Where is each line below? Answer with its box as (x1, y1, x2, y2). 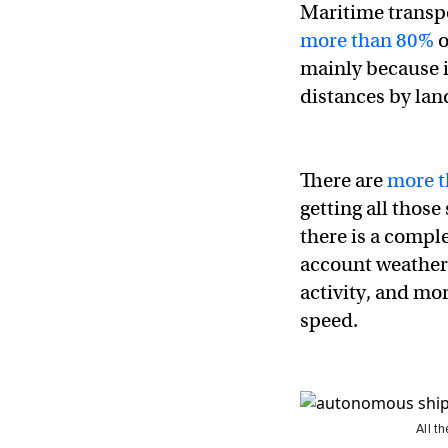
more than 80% (300, 28, 434, 53)
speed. (300, 308, 358, 333)
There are (300, 168, 387, 193)
